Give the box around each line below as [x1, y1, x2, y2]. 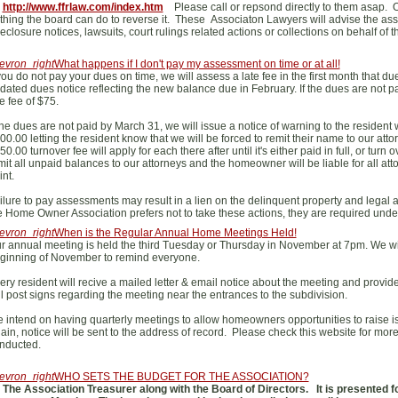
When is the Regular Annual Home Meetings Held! [53, 227, 297, 239]
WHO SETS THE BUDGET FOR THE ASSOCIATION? [53, 370, 309, 383]
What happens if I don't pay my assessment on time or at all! [53, 58, 340, 70]
